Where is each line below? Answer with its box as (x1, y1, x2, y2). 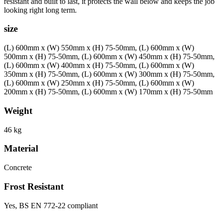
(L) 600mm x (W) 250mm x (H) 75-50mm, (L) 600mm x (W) (4, 79, 194, 88)
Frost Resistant (4, 181, 64, 192)
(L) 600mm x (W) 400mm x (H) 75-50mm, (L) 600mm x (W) (4, 61, 194, 70)
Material (4, 143, 38, 154)
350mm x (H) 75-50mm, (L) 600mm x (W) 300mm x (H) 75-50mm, (4, 70, 215, 79)
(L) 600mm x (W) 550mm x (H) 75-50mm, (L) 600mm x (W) (4, 44, 194, 52)
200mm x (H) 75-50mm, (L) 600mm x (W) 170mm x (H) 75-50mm (4, 88, 213, 96)
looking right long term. (4, 5, 77, 14)
